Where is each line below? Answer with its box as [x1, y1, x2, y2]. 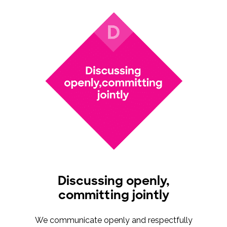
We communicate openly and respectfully [34, 215, 193, 225]
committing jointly [58, 187, 169, 203]
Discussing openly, [57, 173, 170, 189]
